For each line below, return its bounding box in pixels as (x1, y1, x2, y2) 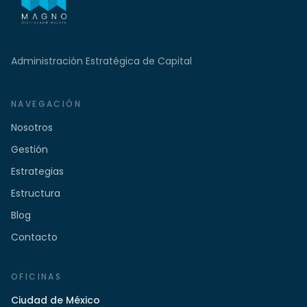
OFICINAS (11, 271, 62, 282)
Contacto (11, 230, 58, 244)
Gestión (11, 143, 48, 156)
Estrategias (11, 164, 64, 178)
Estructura (11, 186, 60, 200)
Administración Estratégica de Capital (11, 54, 192, 68)
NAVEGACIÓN (11, 98, 82, 110)
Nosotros (11, 121, 53, 134)
